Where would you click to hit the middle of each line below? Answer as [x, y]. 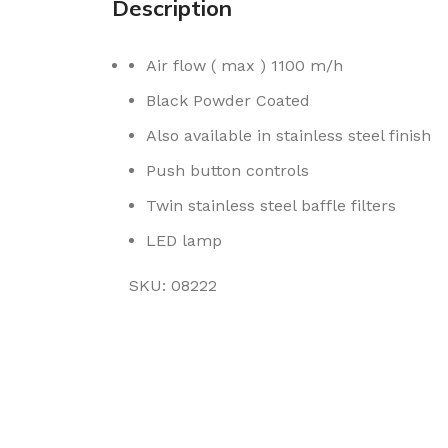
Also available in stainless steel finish [288, 135]
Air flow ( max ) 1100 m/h [244, 65]
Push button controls [227, 170]
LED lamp [184, 240]
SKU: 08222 [173, 285]
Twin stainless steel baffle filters [271, 205]
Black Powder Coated [228, 100]
